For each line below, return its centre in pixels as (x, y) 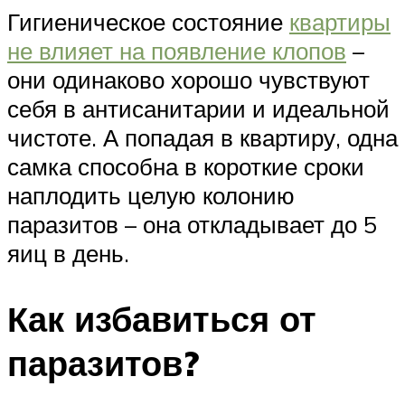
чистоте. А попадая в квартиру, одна (202, 138)
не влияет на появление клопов (177, 51)
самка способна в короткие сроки (186, 167)
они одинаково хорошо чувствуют (188, 80)
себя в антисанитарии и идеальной (198, 109)
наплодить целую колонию (151, 196)
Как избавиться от (162, 319)
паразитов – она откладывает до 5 (192, 225)
